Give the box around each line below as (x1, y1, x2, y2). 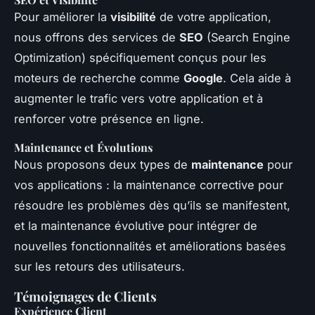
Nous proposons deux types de (14, 157, 191, 172)
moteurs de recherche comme (14, 70, 184, 85)
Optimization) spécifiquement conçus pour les (14, 50, 266, 65)
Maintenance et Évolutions (14, 139, 153, 155)
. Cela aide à (223, 70, 291, 85)
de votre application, (156, 9, 271, 24)
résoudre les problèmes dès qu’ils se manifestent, (14, 198, 290, 212)
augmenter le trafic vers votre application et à (14, 91, 263, 105)
